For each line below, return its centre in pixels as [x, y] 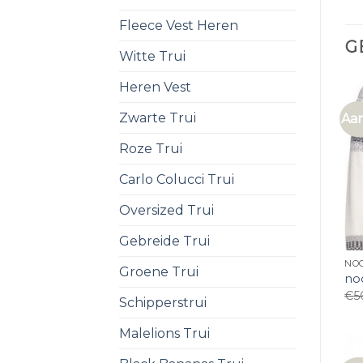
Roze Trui [151, 148]
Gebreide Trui [164, 241]
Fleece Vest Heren [179, 25]
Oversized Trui [167, 210]
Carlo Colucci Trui [177, 179]
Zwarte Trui [158, 117]
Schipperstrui [163, 302]
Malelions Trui [164, 333]
